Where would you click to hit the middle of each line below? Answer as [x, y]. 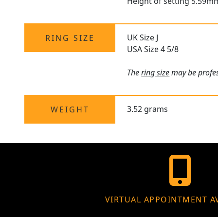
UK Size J [143, 38]
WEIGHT [70, 110]
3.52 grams [148, 109]
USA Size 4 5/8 [153, 49]
